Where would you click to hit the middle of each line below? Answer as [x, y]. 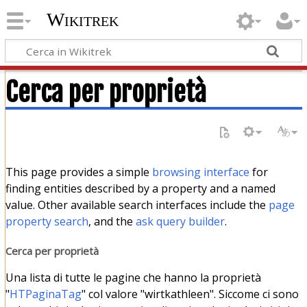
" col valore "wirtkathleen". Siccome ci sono [190, 294]
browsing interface [200, 172]
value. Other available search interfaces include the [137, 205]
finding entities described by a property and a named [140, 188]
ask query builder [180, 221]
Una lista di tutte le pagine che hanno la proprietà [133, 278]
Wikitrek [82, 20]
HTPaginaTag [45, 294]
